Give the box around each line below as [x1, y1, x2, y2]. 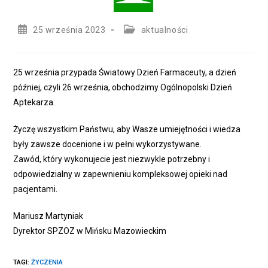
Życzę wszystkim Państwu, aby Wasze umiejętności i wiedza [13, 124, 241, 135]
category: [123, 35, 162, 45]
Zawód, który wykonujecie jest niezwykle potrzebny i [13, 154, 211, 165]
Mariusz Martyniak [13, 211, 84, 221]
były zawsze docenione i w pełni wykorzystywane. [13, 139, 202, 150]
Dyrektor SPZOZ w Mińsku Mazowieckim [13, 226, 167, 236]
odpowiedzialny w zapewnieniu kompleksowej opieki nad [13, 169, 228, 179]
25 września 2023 [33, 25, 106, 35]
